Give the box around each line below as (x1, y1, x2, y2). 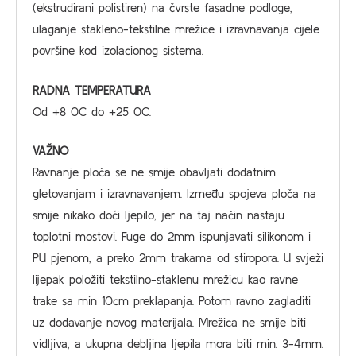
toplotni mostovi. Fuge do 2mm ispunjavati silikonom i (33, 230, 311, 243)
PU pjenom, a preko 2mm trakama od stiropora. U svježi (33, 251, 323, 265)
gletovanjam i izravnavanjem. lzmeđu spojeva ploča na (33, 187, 316, 200)
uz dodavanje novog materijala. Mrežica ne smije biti (33, 315, 306, 329)
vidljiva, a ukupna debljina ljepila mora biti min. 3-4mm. (33, 337, 323, 350)
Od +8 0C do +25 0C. (33, 104, 151, 118)
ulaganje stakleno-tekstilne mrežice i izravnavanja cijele (33, 22, 319, 36)
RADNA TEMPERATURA (33, 83, 151, 97)
